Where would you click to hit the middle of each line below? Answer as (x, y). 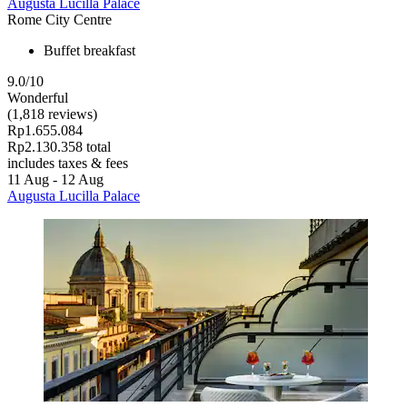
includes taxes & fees (68, 163)
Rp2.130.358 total (59, 146)
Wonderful (38, 97)
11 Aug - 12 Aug (55, 179)
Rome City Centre (60, 19)
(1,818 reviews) (52, 114)
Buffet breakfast (89, 50)
